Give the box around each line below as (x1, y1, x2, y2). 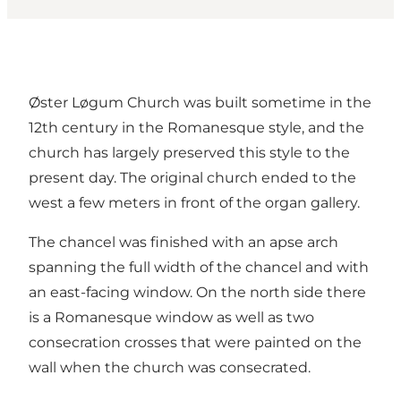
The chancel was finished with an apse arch (29, 234, 338, 252)
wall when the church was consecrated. (29, 359, 311, 377)
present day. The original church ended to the (29, 169, 356, 187)
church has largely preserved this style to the (29, 144, 350, 162)
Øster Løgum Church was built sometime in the (29, 94, 371, 112)
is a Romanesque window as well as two (29, 309, 314, 327)
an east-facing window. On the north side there (29, 284, 366, 302)
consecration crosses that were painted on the (29, 334, 362, 352)
